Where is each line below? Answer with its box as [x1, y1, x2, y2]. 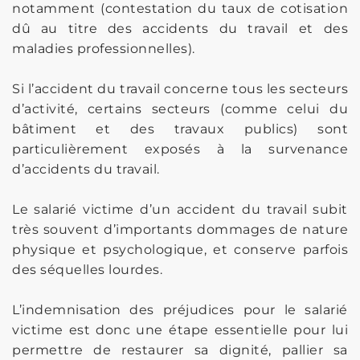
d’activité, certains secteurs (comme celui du [12, 100, 348, 117]
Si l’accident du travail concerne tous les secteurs [12, 80, 348, 96]
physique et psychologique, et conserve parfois [12, 241, 348, 257]
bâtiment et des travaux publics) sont [12, 121, 348, 137]
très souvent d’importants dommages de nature [12, 221, 348, 237]
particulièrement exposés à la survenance [12, 141, 348, 157]
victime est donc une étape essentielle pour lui [12, 321, 348, 337]
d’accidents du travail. [12, 161, 160, 177]
